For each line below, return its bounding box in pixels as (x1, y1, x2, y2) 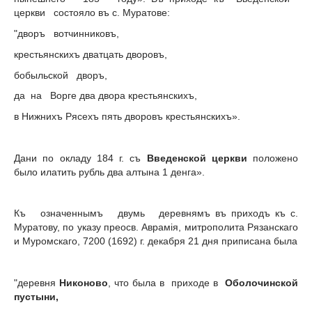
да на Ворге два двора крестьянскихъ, (14, 90, 197, 102)
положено (247, 152, 298, 164)
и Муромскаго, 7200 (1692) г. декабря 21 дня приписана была (14, 235, 297, 247)
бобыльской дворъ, (14, 69, 113, 81)
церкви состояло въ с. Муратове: (14, 7, 175, 19)
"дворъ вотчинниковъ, (14, 27, 119, 39)
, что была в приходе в (108, 276, 225, 288)
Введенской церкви (141, 152, 247, 164)
